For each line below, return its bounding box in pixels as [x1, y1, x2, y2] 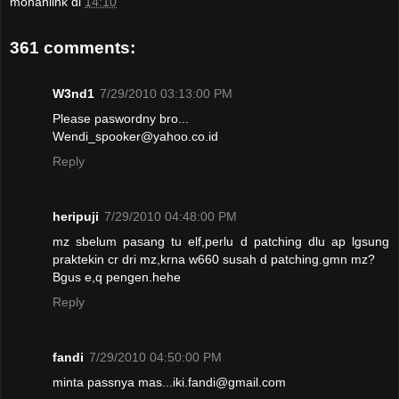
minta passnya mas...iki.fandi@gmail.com [53, 375, 286, 390]
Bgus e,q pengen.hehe [53, 270, 181, 285]
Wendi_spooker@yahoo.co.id [53, 129, 218, 144]
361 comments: [10, 37, 135, 57]
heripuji [53, 209, 99, 224]
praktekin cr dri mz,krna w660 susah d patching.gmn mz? [53, 252, 375, 267]
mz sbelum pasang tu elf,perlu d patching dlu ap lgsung [53, 234, 389, 249]
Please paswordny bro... [53, 111, 189, 126]
